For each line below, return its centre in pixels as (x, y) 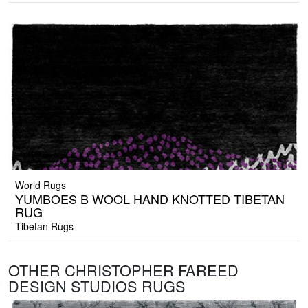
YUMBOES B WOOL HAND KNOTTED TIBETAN (150, 199)
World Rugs (41, 185)
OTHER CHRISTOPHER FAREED (123, 270)
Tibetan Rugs (44, 227)
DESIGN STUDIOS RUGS (97, 286)
